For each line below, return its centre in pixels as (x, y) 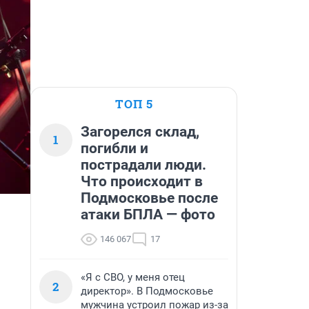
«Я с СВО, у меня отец (133, 277)
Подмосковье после (149, 198)
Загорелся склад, (140, 132)
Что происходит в (142, 181)
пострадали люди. (143, 165)
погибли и (114, 148)
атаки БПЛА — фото (148, 215)
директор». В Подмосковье (147, 291)
